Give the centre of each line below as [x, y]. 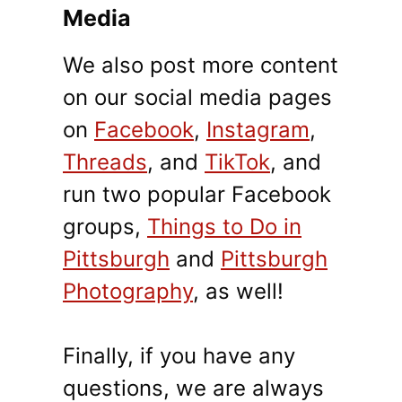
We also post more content [201, 66]
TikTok [237, 162]
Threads [105, 162]
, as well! [238, 292]
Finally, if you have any [179, 356]
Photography [128, 292]
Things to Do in [224, 227]
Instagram [258, 130]
